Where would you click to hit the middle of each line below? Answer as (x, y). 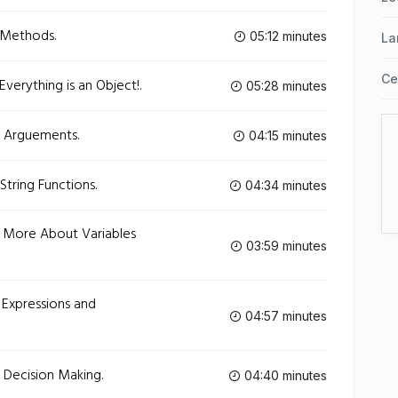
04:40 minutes (284, 375)
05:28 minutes (285, 86)
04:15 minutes (286, 135)
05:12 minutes (287, 36)
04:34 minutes (284, 185)
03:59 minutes (285, 245)
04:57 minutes (284, 315)
